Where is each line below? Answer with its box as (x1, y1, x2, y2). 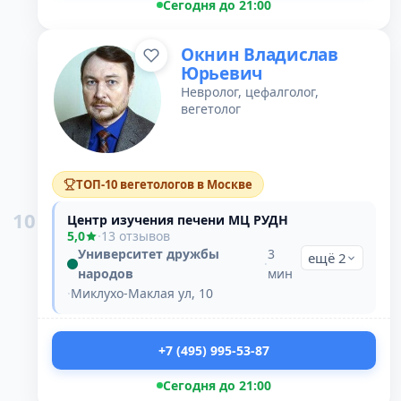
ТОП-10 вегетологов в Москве (76, 176, 252, 192)
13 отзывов (101, 227, 170, 244)
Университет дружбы (78, 245, 219, 262)
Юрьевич (181, 62, 263, 85)
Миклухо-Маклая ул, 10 (71, 285, 213, 302)
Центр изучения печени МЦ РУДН (67, 211, 288, 228)
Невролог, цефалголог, (181, 83, 319, 100)
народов (78, 265, 133, 282)
